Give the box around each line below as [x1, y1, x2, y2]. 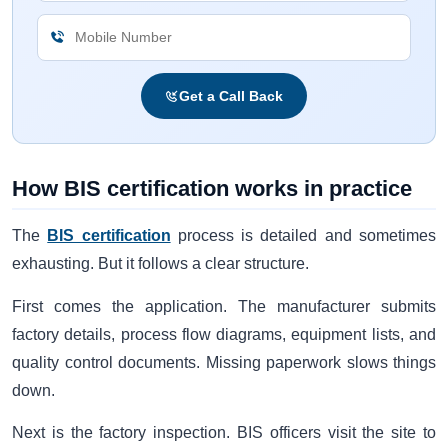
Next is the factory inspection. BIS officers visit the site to [12, 424, 436, 442]
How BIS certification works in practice [12, 176, 412, 202]
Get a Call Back [179, 87, 283, 104]
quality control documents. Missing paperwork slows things [12, 353, 436, 371]
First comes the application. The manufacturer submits [12, 297, 436, 315]
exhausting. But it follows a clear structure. [12, 255, 309, 273]
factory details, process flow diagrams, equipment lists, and [12, 325, 436, 343]
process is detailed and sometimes [170, 227, 437, 245]
